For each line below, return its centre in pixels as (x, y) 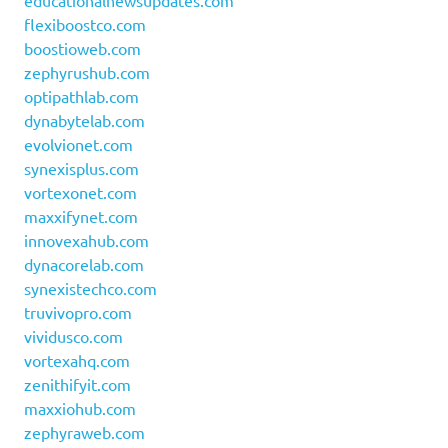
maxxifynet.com (81, 216)
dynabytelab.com (84, 120)
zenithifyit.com (77, 384)
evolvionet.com (78, 144)
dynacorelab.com (84, 264)
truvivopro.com (78, 312)
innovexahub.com (86, 240)
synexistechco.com (90, 288)
